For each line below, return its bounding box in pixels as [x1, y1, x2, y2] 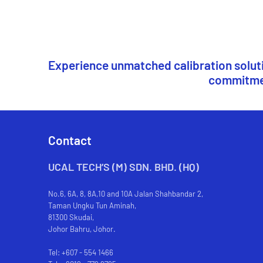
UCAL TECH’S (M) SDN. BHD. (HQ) [48, 160, 199, 174]
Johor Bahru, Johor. [48, 224, 116, 234]
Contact [48, 133, 92, 148]
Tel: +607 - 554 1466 [48, 248, 113, 258]
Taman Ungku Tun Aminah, [48, 201, 136, 211]
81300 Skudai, [48, 213, 94, 222]
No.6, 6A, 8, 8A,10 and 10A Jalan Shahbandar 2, [48, 189, 203, 199]
